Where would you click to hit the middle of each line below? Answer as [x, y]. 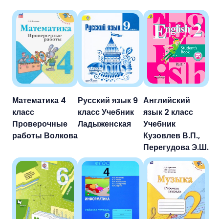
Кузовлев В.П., [172, 135]
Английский [167, 100]
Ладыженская [104, 124]
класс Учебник [106, 112]
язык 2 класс [168, 112]
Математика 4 [39, 100]
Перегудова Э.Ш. [176, 147]
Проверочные [40, 124]
